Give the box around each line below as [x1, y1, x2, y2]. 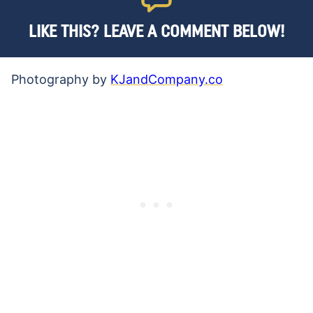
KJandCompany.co [110, 72, 223, 87]
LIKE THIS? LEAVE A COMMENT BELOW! [29, 21, 284, 42]
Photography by [11, 72, 110, 87]
